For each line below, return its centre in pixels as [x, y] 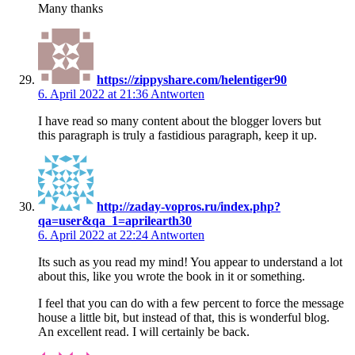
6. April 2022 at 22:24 [94, 235]
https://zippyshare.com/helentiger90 [192, 79]
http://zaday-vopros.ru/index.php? [189, 206]
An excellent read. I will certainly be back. [144, 331]
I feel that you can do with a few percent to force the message [191, 303]
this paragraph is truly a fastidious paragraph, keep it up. [177, 135]
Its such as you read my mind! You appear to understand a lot [190, 261]
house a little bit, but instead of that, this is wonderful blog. [184, 317]
